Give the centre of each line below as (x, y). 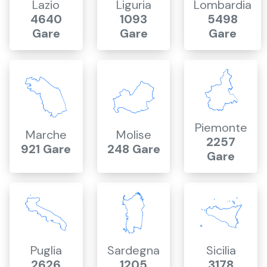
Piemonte (221, 128)
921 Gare (46, 149)
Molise (133, 135)
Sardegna (133, 250)
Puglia (46, 250)
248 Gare (133, 149)
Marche (46, 135)
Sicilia (221, 250)
